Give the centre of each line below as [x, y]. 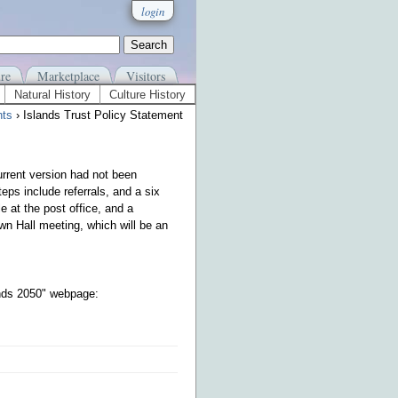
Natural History [52, 95]
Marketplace [68, 76]
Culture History [147, 95]
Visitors [146, 76]
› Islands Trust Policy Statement [98, 115]
